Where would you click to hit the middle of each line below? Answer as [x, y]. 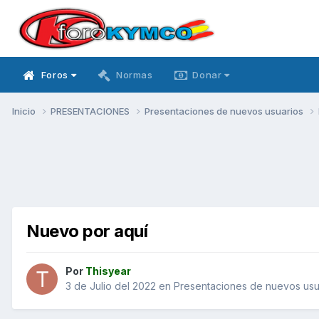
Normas [134, 75]
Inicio [25, 111]
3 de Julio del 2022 [111, 286]
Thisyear [108, 271]
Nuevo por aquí [87, 231]
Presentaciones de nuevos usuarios [225, 111]
